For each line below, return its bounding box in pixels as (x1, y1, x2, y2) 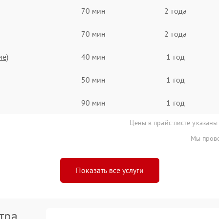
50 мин (81, 74, 106, 85)
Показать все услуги (75, 165, 144, 175)
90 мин (81, 97, 106, 108)
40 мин (81, 51, 106, 62)
